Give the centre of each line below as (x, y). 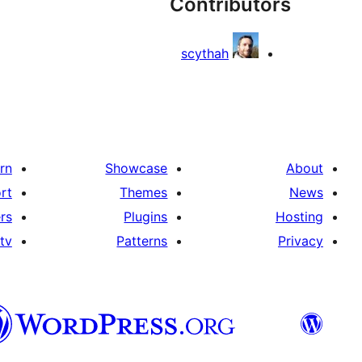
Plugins (146, 216)
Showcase (137, 168)
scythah (205, 53)
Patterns (142, 240)
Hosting (299, 216)
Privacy (301, 240)
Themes (144, 192)
